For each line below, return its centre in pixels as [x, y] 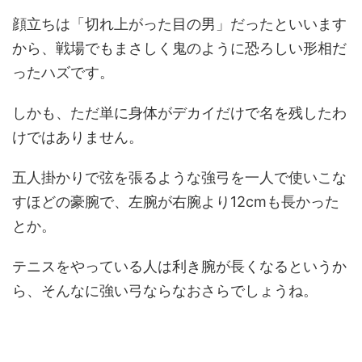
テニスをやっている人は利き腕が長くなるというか [179, 266]
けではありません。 [78, 137]
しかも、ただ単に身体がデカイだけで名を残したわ [179, 113]
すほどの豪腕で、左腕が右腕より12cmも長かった [176, 202]
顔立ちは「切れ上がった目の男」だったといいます [179, 24]
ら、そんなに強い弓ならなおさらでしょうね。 [165, 290]
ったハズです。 [63, 72]
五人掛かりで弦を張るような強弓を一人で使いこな [179, 177]
